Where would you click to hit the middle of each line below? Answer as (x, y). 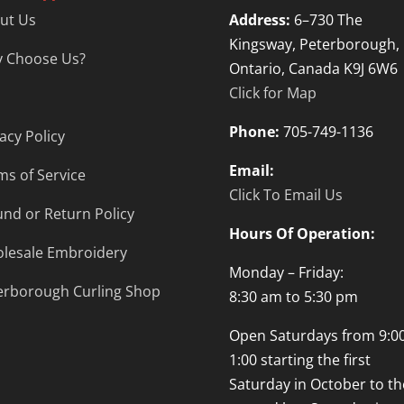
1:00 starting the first (299, 360)
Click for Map (272, 93)
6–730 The (326, 20)
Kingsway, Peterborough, (314, 45)
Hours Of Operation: (302, 234)
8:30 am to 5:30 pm (293, 297)
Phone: (254, 132)
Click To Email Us (285, 195)
